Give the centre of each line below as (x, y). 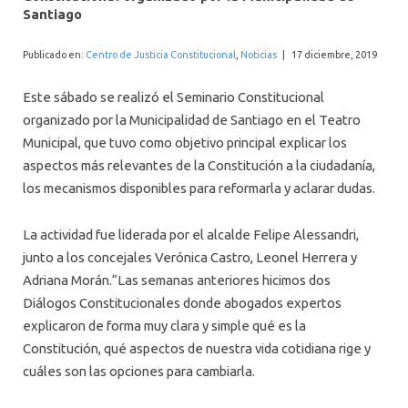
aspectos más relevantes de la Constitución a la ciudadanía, (199, 166)
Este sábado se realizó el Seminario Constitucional (173, 97)
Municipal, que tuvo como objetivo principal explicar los (185, 143)
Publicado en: (54, 54)
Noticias (259, 54)
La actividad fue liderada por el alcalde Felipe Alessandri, (191, 235)
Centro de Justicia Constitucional (161, 54)
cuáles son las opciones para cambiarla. (139, 372)
